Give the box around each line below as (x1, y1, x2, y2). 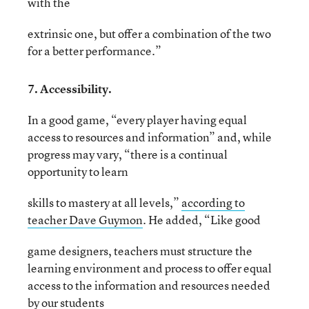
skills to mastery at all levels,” (28, 195, 181, 210)
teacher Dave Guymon (28, 212, 143, 228)
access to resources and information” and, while (28, 129, 272, 145)
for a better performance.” (28, 43, 161, 59)
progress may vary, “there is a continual (28, 146, 228, 162)
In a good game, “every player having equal (28, 112, 247, 128)
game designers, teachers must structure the (28, 243, 252, 259)
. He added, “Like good (143, 212, 261, 228)
